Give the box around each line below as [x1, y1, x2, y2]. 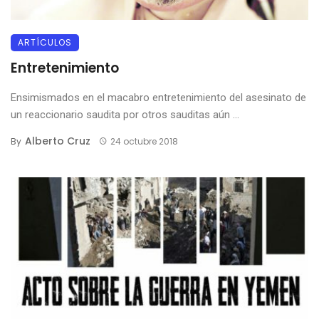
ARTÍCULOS [18, 36, 72, 48]
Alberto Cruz [25, 133, 90, 148]
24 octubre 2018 [110, 135, 178, 147]
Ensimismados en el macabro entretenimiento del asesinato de [11, 90, 306, 104]
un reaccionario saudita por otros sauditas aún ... [11, 108, 239, 121]
